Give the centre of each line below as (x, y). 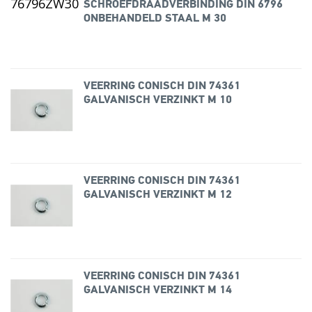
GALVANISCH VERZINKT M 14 (157, 290)
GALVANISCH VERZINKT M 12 (157, 195)
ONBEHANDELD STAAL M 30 (155, 19)
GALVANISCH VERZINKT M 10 (157, 100)
